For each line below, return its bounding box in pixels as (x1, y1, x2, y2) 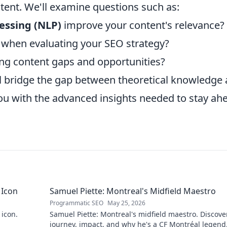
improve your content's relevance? (61, 18, 224, 32)
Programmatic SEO (50, 199, 103, 207)
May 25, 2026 (107, 199, 145, 207)
